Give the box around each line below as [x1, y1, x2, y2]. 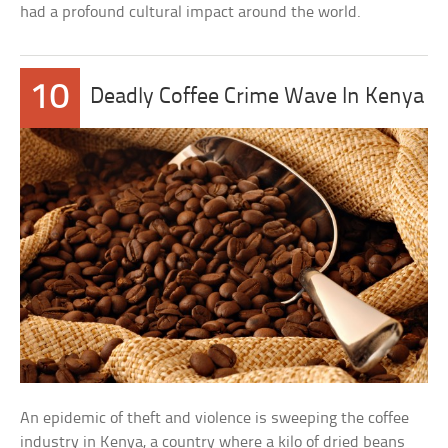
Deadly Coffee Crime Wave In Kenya [90, 86, 425, 109]
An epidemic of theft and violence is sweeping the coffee [20, 409, 410, 427]
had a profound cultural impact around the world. [20, 4, 362, 21]
